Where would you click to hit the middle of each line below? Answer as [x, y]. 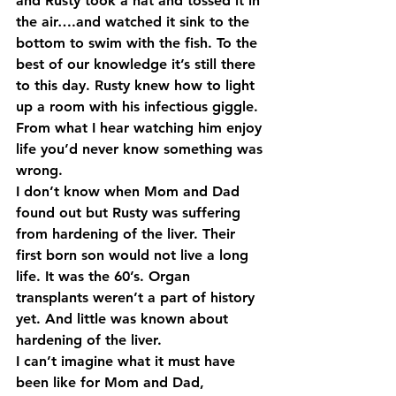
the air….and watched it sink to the [135, 22]
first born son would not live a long [134, 255]
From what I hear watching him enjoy [141, 128]
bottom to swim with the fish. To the [139, 43]
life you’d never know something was [141, 149]
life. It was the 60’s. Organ [105, 276]
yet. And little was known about [124, 319]
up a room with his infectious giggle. [139, 107]
